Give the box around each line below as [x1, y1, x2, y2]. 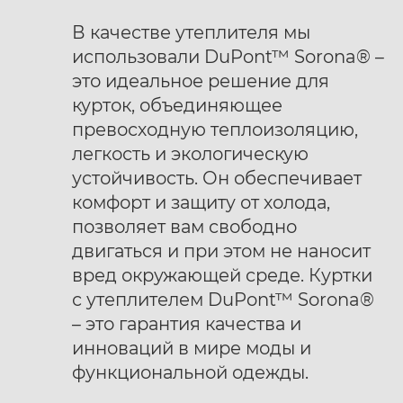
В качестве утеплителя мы [72, 22, 310, 43]
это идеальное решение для [72, 70, 329, 92]
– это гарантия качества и [72, 313, 301, 335]
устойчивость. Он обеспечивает [72, 167, 362, 189]
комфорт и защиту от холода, [72, 192, 330, 213]
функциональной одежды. [72, 362, 309, 383]
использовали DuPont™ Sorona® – [72, 46, 384, 67]
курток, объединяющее [72, 94, 282, 116]
